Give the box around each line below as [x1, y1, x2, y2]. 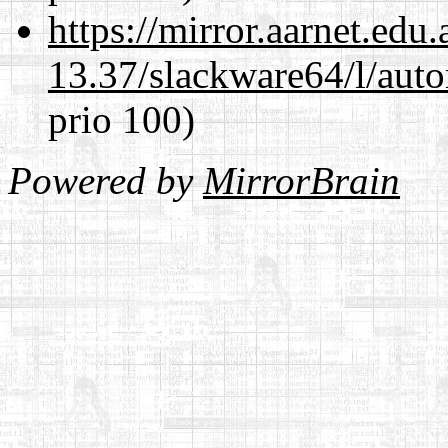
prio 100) [48, 97, 195, 141]
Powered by [8, 158, 203, 202]
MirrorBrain [203, 158, 400, 202]
